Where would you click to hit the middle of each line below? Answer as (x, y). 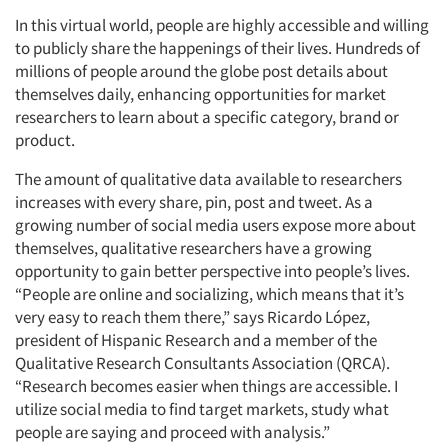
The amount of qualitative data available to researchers (208, 179)
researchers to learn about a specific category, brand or (207, 117)
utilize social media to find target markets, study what (202, 409)
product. (45, 140)
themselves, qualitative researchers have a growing (193, 248)
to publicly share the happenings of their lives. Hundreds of (217, 48)
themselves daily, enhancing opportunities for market (200, 94)
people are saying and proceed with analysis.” (172, 432)
